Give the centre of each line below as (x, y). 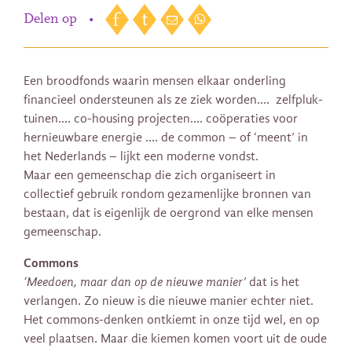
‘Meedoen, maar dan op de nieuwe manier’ (136, 282)
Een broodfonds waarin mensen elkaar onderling (155, 81)
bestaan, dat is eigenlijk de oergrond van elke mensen (169, 213)
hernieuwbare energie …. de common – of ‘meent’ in (166, 138)
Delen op (52, 20)
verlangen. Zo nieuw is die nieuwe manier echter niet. (169, 301)
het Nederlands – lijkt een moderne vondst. (141, 157)
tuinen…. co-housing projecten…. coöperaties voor (161, 119)
